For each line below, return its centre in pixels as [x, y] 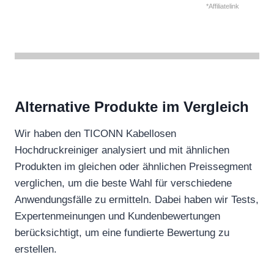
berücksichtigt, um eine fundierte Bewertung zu [122, 232]
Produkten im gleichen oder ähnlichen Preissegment [133, 166]
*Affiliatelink [223, 6]
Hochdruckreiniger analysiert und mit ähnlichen [122, 150]
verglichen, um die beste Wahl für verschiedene [123, 183]
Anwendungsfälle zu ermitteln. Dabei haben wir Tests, [137, 199]
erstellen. [36, 249]
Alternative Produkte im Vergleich [132, 106]
